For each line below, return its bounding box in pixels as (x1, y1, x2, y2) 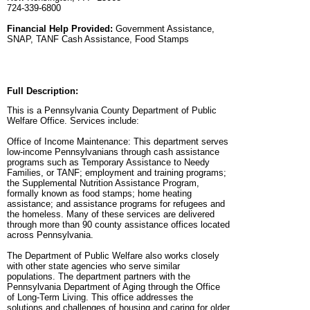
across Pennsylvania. (7, 230, 93, 241)
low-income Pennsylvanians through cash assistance (7, 147, 219, 158)
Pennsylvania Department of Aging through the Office (7, 282, 220, 293)
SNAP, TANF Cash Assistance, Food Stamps (7, 34, 189, 45)
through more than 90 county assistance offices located (7, 219, 230, 230)
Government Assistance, (113, 24, 215, 35)
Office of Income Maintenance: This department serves (7, 136, 228, 147)
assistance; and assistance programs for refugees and (7, 199, 225, 210)
